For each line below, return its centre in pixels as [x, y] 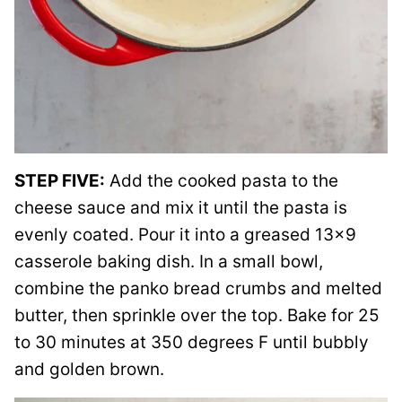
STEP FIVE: [60, 181]
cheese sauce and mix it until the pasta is [181, 208]
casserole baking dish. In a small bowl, [169, 262]
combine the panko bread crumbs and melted [198, 288]
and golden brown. [92, 369]
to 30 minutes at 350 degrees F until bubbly [192, 342]
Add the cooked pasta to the [222, 181]
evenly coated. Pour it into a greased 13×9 [185, 235]
